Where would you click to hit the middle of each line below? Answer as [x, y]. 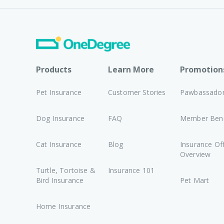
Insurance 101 [131, 170]
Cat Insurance [59, 144]
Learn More [131, 69]
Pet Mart [195, 180]
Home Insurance [63, 206]
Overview [195, 154]
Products [54, 69]
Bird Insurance [60, 180]
